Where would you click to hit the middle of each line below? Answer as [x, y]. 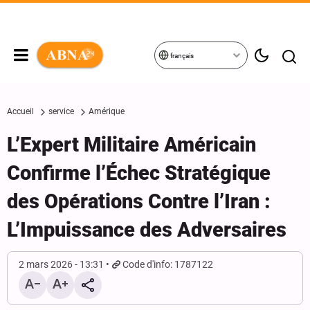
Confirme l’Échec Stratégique [139, 173]
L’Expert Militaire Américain [131, 145]
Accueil [20, 111]
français [181, 56]
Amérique [107, 111]
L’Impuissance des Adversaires [147, 230]
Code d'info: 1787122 [168, 264]
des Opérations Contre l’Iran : [139, 201]
